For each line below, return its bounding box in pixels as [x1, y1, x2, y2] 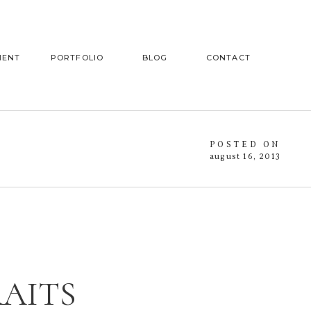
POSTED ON [209, 140, 280, 149]
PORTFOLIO [51, 53, 103, 62]
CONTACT [206, 53, 251, 62]
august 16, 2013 [210, 151, 280, 161]
